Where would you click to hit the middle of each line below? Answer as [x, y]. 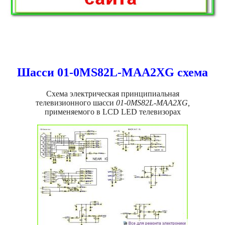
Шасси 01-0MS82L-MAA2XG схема [113, 73]
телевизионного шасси [76, 103]
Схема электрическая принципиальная [113, 94]
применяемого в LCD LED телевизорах [113, 112]
